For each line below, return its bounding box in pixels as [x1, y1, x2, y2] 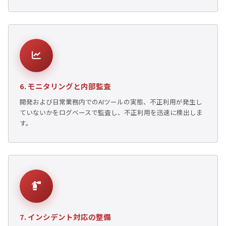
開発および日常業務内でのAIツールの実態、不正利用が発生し [20, 96, 202, 106]
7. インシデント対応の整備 [20, 211, 111, 222]
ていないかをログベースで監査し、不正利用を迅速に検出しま [20, 107, 203, 117]
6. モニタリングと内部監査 [20, 80, 111, 91]
